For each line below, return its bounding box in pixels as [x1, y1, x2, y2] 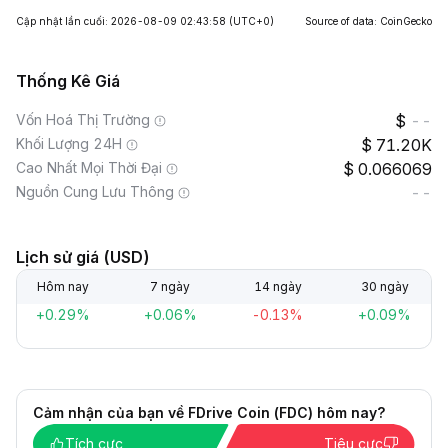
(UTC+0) [229, 15, 274, 27]
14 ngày [253, 279, 302, 294]
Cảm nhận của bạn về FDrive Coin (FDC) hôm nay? [33, 404, 385, 421]
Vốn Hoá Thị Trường [16, 111, 150, 128]
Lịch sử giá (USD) [16, 247, 150, 267]
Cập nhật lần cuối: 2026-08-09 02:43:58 [16, 15, 226, 27]
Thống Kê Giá [16, 71, 120, 91]
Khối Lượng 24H [16, 135, 122, 152]
